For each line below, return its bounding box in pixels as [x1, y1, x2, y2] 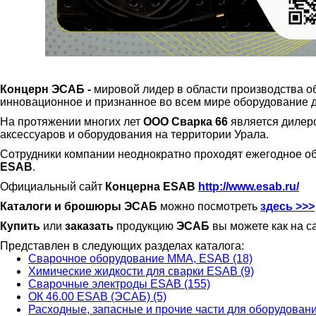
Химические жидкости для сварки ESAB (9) [28, 265, 254, 278]
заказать [65, 220, 114, 233]
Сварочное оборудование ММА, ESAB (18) [28, 253, 253, 265]
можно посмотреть [160, 200, 257, 213]
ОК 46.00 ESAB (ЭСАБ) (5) [28, 291, 166, 303]
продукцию [114, 220, 176, 233]
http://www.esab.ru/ [198, 181, 299, 193]
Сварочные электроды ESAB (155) [28, 278, 210, 291]
